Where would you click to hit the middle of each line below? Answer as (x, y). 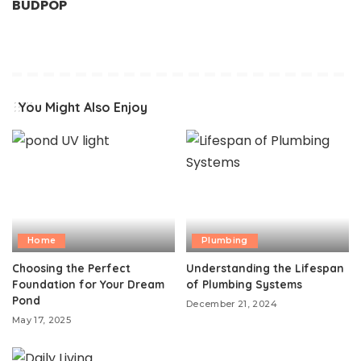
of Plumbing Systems (244, 284)
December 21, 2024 (232, 303)
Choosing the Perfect (71, 268)
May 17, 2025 (42, 320)
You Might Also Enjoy (83, 108)
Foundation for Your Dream (88, 284)
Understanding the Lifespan (265, 268)
